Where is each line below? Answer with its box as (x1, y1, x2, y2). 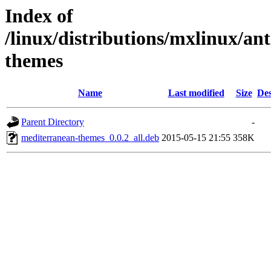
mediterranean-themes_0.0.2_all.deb (21, 132, 159, 143)
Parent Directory (21, 117, 84, 128)
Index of (5, 5, 73, 27)
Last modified (168, 88, 224, 99)
